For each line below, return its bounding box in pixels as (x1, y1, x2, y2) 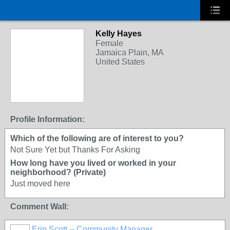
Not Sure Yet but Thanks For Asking (10, 145, 140, 154)
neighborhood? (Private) (10, 168, 106, 177)
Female (95, 39, 123, 48)
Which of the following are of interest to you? (10, 134, 184, 143)
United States (95, 57, 145, 66)
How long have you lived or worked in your (10, 159, 176, 167)
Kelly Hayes (95, 29, 142, 38)
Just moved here (10, 179, 70, 188)
